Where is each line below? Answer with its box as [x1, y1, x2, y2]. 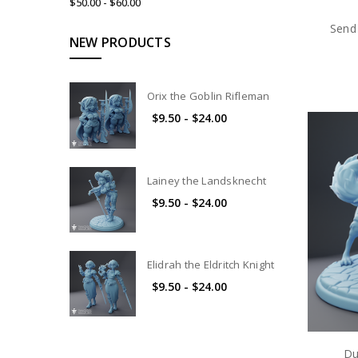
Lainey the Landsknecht [146, 173, 267, 188]
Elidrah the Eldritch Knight [146, 257, 275, 272]
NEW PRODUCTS [69, 34, 171, 52]
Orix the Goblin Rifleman [146, 89, 270, 104]
